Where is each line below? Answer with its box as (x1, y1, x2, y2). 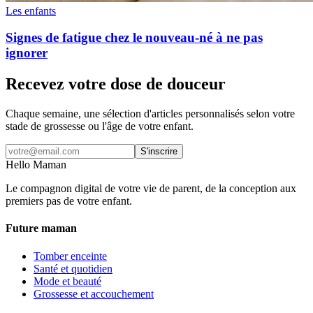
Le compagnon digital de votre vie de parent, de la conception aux (6, 182, 296, 195)
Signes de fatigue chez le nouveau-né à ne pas (6, 30, 263, 45)
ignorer (6, 45, 48, 61)
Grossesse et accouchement (34, 287, 154, 300)
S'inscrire (140, 146, 177, 157)
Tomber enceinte (34, 249, 107, 262)
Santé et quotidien (34, 262, 112, 275)
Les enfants (6, 4, 56, 17)
